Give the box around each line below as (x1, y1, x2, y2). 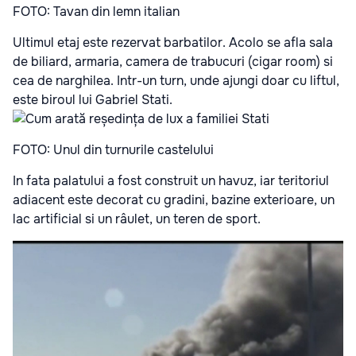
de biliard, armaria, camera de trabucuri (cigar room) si (13, 52, 333, 70)
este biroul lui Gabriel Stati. (13, 91, 172, 108)
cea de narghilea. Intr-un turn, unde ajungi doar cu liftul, (13, 72, 339, 89)
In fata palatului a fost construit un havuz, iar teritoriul (13, 172, 329, 189)
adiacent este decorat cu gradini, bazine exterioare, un (13, 191, 335, 208)
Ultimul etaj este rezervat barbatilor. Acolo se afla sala (13, 33, 333, 51)
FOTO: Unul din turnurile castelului (13, 141, 214, 158)
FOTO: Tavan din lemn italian (13, 2, 180, 20)
